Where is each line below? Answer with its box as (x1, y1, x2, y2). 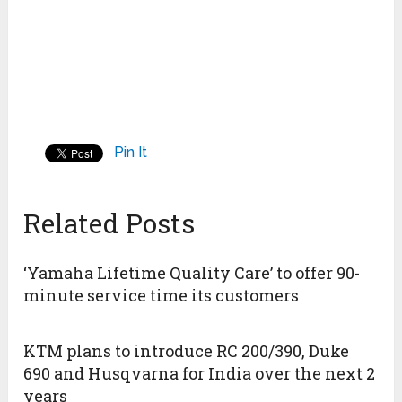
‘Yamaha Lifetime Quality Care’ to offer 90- (23, 262, 361, 284)
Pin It (114, 144, 148, 162)
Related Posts (23, 205, 196, 241)
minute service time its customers (23, 284, 300, 307)
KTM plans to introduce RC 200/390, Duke (23, 340, 350, 363)
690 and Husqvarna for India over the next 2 (23, 363, 376, 385)
